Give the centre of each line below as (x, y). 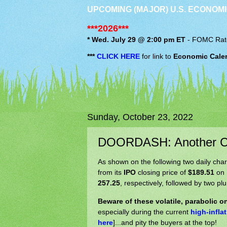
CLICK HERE (118, 56)
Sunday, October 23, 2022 (140, 117)
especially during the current (144, 212)
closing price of (162, 173)
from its (111, 173)
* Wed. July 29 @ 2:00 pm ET (136, 40)
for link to (157, 56)
